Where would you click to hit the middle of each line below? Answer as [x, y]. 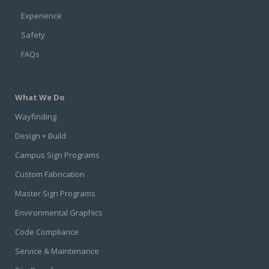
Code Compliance [47, 231]
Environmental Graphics [59, 212]
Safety [33, 35]
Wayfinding [36, 116]
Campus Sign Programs [57, 155]
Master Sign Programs [55, 193]
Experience [41, 15]
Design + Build [41, 135]
